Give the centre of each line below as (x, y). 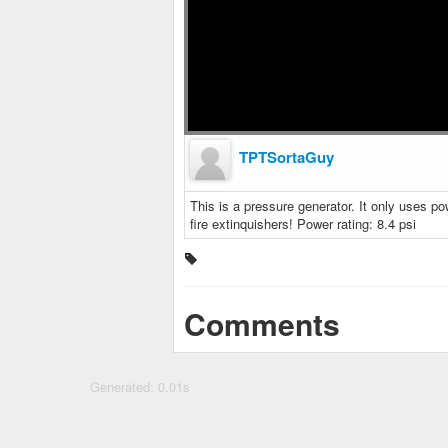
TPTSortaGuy (286, 157)
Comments (262, 323)
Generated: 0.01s (140, 386)
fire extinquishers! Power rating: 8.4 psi (303, 223)
